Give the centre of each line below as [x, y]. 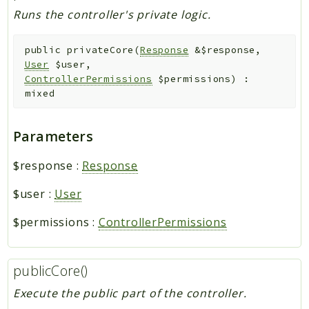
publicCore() [50, 271]
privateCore [101, 50]
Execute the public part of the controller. [130, 293]
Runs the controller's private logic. [112, 15]
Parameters [53, 137]
